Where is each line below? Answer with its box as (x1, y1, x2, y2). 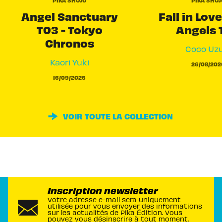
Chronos (45, 35, 94, 50)
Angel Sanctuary (21, 8, 118, 23)
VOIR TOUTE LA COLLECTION (63, 111, 173, 121)
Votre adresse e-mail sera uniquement (48, 195, 181, 204)
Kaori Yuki (50, 56, 89, 67)
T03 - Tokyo (36, 22, 103, 37)
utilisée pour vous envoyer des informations (48, 201, 202, 210)
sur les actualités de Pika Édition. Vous (48, 208, 182, 217)
